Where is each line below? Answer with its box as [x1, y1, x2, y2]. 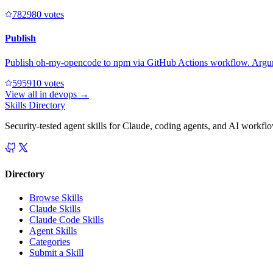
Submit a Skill [29, 247, 83, 258]
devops [49, 88, 77, 99]
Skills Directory [5, 99, 65, 110]
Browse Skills [29, 193, 83, 204]
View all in [5, 88, 49, 99]
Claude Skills [29, 204, 80, 214]
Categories [29, 236, 70, 247]
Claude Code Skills [29, 214, 104, 225]
